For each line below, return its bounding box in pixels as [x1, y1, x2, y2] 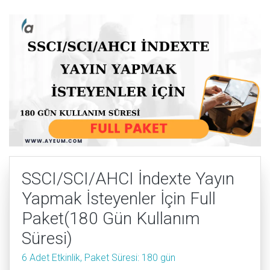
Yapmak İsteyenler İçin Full [22, 189, 216, 209]
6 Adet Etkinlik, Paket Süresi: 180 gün [22, 252, 175, 264]
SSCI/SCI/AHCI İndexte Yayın [22, 169, 234, 189]
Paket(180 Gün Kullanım [22, 209, 200, 229]
